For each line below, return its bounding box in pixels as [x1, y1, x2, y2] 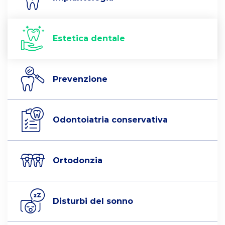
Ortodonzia [53, 155, 102, 165]
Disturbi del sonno [53, 196, 133, 206]
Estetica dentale [53, 33, 125, 43]
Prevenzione [53, 74, 107, 84]
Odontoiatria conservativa [53, 115, 168, 125]
